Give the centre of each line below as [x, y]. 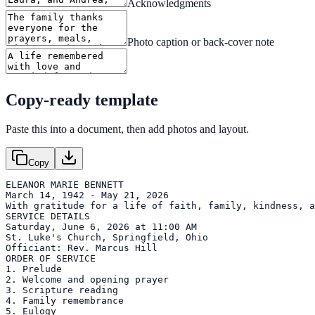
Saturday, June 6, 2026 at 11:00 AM [101, 227]
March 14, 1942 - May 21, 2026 [87, 195]
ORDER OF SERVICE [51, 259]
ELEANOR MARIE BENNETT [65, 185]
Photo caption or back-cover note [201, 41]
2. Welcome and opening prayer [87, 280]
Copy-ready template [82, 99]
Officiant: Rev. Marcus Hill [82, 248]
